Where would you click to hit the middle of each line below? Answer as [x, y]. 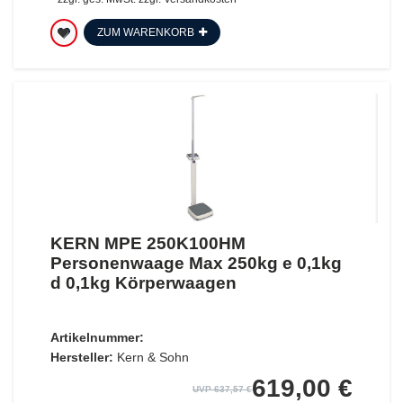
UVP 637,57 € [223, 390]
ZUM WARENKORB [145, 32]
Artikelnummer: [97, 338]
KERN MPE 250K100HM [148, 244]
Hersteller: [81, 358]
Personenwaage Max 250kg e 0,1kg [196, 264]
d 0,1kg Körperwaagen [143, 283]
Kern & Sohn [152, 358]
